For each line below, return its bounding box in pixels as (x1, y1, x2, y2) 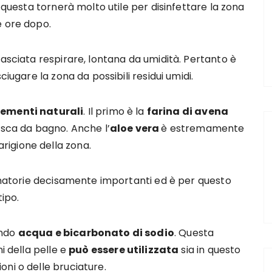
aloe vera (109, 121, 161, 135)
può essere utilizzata (69, 243, 179, 257)
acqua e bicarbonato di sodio (18, 226, 174, 240)
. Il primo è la (83, 104, 147, 118)
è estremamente (161, 121, 245, 135)
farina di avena (146, 104, 228, 118)
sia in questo (178, 243, 241, 257)
